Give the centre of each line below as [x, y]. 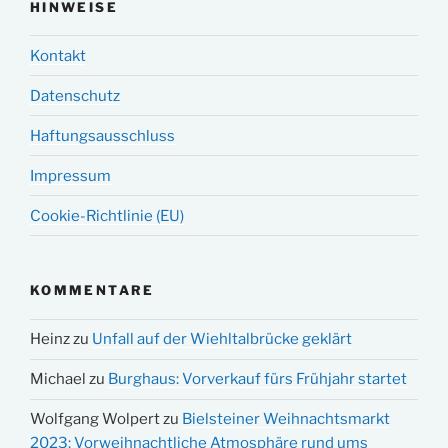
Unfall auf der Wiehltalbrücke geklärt [222, 339]
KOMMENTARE [92, 290]
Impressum [70, 175]
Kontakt [58, 55]
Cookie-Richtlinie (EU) [107, 215]
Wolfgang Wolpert [95, 419]
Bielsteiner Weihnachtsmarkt [286, 419]
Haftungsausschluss [102, 135]
